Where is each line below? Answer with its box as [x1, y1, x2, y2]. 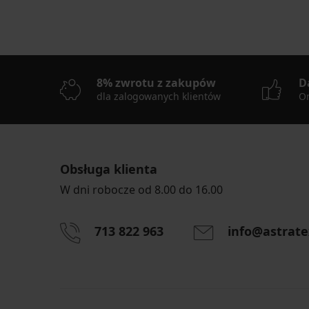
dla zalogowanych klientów [97, 90, 221, 103]
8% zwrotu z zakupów [97, 75, 216, 91]
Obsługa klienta [60, 161, 157, 178]
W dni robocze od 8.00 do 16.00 [60, 182, 223, 198]
